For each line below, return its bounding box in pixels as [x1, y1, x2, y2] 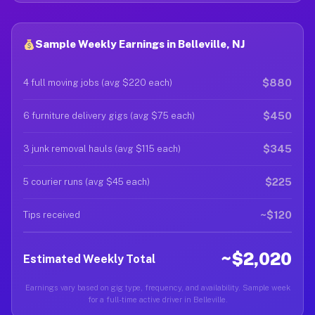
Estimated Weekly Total [23, 252, 155, 266]
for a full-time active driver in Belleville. [87, 295, 228, 304]
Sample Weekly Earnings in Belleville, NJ [35, 38, 245, 50]
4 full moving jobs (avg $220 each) [23, 77, 172, 88]
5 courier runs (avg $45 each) [23, 176, 150, 187]
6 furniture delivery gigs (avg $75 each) [23, 110, 195, 121]
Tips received [23, 210, 80, 220]
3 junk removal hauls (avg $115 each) [23, 143, 181, 154]
